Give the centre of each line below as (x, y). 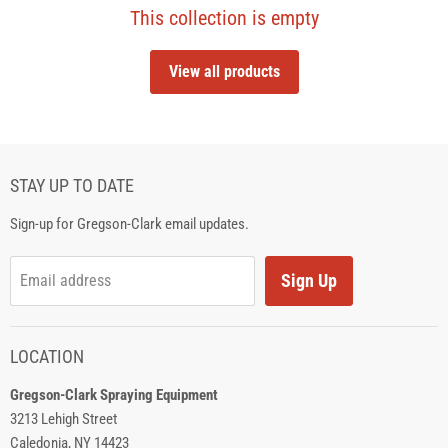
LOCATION (47, 356)
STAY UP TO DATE (72, 185)
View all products (224, 71)
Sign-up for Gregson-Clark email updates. (129, 224)
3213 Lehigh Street (63, 419)
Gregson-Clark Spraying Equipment (114, 395)
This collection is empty (224, 18)
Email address (65, 280)
